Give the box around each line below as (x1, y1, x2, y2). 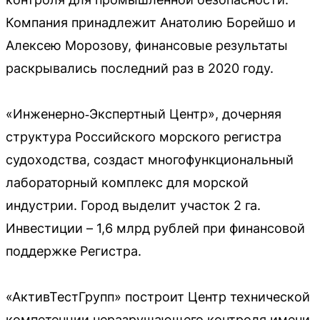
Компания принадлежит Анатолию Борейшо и (6, 15, 296, 30)
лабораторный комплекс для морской (6, 175, 249, 190)
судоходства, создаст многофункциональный (6, 152, 294, 167)
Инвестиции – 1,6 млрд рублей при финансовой (6, 221, 305, 236)
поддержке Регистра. (6, 244, 141, 259)
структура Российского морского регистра (6, 129, 281, 144)
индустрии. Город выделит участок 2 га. (6, 198, 261, 213)
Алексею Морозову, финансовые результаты (6, 38, 288, 53)
